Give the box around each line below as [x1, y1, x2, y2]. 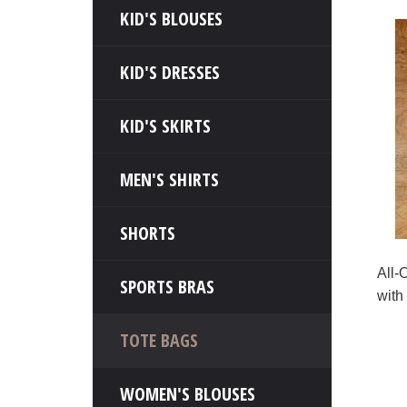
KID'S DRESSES [120, 60, 220, 84]
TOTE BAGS [120, 328, 198, 352]
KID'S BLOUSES [120, 6, 223, 31]
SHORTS [120, 221, 175, 245]
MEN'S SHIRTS [120, 167, 219, 192]
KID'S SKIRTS [120, 114, 211, 138]
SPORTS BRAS [120, 274, 214, 299]
